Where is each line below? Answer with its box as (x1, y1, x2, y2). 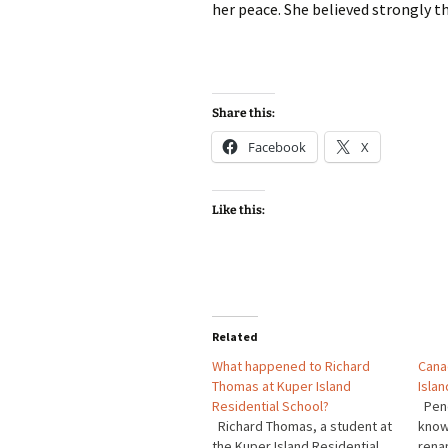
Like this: (212, 203, 265, 217)
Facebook (248, 138, 306, 156)
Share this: (212, 106, 275, 120)
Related (212, 329, 258, 344)
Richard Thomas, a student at (212, 417, 392, 435)
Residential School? (212, 397, 329, 415)
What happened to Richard (212, 357, 370, 375)
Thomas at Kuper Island (212, 377, 351, 395)
